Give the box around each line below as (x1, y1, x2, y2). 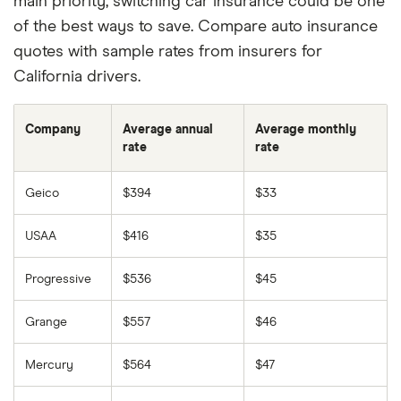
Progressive (25, 272, 91, 286)
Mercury (25, 358, 73, 371)
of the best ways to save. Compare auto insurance (13, 18, 378, 35)
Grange (25, 315, 67, 328)
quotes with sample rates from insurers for (13, 43, 322, 60)
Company (25, 123, 81, 136)
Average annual (123, 123, 213, 136)
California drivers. (13, 68, 141, 85)
